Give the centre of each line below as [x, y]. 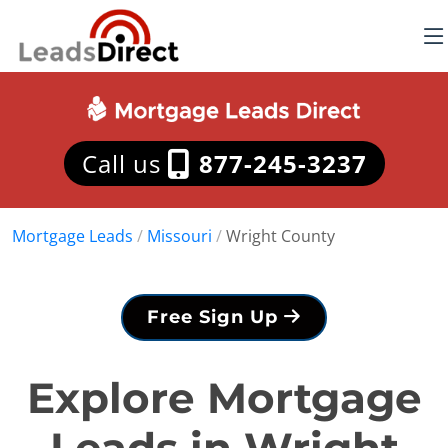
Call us [124, 163]
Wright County [280, 236]
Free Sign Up [215, 317]
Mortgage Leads [72, 236]
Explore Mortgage [224, 398]
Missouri [179, 236]
